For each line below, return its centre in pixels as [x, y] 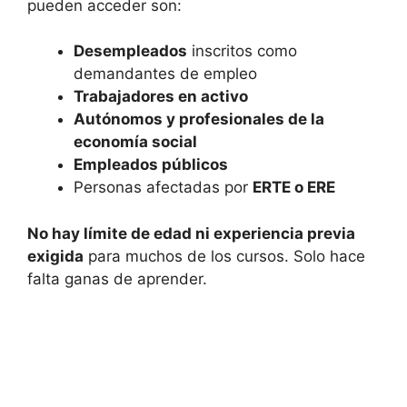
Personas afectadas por [163, 188]
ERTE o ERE [294, 188]
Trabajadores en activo [161, 97]
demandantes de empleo [165, 74]
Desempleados [130, 51]
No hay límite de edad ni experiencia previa [191, 233]
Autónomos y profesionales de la [199, 119]
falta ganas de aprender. [117, 278]
